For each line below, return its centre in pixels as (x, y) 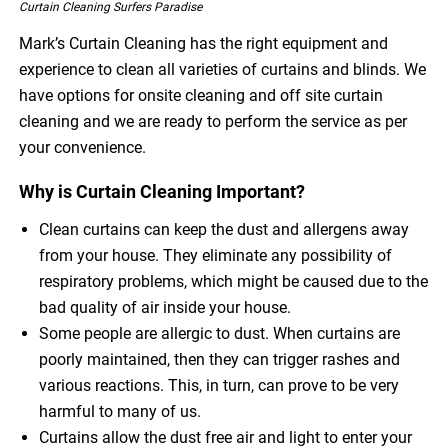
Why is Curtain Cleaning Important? (162, 192)
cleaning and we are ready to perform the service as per (213, 122)
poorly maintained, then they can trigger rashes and (220, 360)
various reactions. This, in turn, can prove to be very (219, 386)
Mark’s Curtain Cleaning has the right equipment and (204, 44)
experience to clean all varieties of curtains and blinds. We (223, 70)
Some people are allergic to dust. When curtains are (220, 334)
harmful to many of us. (120, 412)
